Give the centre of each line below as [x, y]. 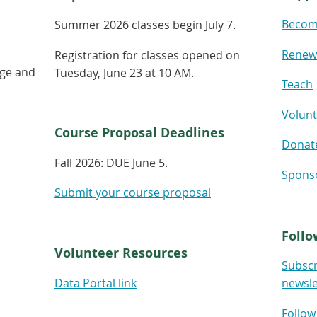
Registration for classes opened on [147, 55]
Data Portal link [96, 283]
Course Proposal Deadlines [139, 133]
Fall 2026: [80, 162]
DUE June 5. [137, 162]
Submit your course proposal [133, 193]
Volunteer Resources [121, 253]
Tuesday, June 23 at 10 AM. [124, 73]
